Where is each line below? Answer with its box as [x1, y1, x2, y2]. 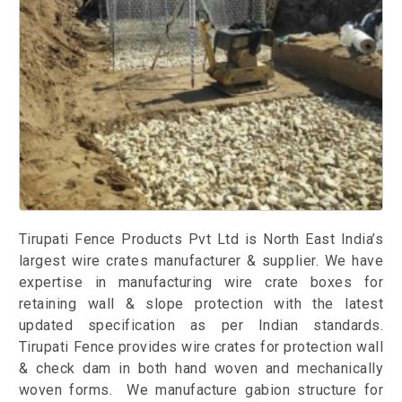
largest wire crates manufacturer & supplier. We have [18, 252, 384, 270]
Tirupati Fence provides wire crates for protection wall [18, 338, 384, 356]
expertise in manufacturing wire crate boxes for [18, 274, 384, 292]
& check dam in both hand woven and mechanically [18, 360, 384, 378]
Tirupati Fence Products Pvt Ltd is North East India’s [18, 231, 384, 249]
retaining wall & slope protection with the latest [18, 295, 384, 313]
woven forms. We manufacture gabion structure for [18, 381, 384, 399]
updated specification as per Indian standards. [18, 317, 384, 335]
